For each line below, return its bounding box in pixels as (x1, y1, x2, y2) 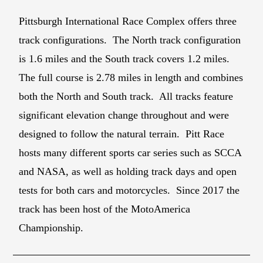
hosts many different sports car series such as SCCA (19, 146, 242, 159)
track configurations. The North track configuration (19, 33, 241, 46)
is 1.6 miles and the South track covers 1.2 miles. (19, 52, 233, 65)
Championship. (19, 221, 84, 234)
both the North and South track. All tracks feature (19, 90, 234, 102)
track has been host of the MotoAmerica (19, 203, 191, 215)
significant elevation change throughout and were (19, 109, 230, 121)
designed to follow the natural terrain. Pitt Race (19, 127, 225, 140)
